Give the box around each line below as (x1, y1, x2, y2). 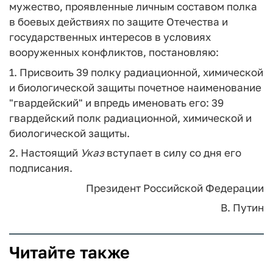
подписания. (9, 161, 73, 174)
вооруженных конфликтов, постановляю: (9, 46, 219, 58)
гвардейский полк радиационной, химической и (9, 111, 252, 124)
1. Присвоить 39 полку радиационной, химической (9, 65, 263, 79)
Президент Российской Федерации (86, 181, 264, 194)
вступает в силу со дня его (104, 146, 241, 159)
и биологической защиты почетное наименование (9, 80, 261, 94)
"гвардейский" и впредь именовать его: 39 (9, 96, 224, 109)
